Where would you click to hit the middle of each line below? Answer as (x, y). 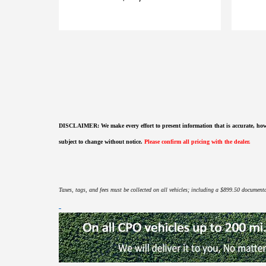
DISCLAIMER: (80, 126)
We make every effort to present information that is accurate (177, 126)
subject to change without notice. (102, 142)
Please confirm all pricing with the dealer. (198, 142)
